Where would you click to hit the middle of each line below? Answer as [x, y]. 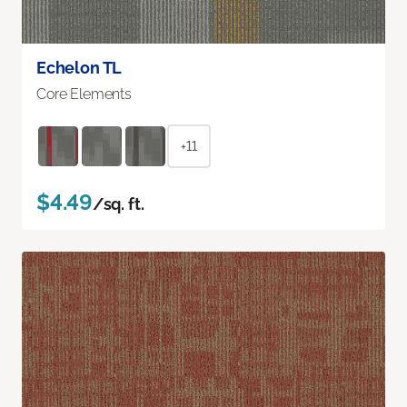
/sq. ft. [118, 203]
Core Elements [84, 94]
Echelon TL [79, 67]
